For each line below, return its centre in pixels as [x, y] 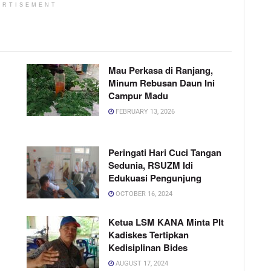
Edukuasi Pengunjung [155, 178]
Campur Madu [138, 96]
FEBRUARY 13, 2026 [144, 112]
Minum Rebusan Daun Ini [162, 83]
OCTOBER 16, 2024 [143, 194]
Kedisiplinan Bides [148, 248]
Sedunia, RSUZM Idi [151, 165]
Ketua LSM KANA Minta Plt [166, 222]
